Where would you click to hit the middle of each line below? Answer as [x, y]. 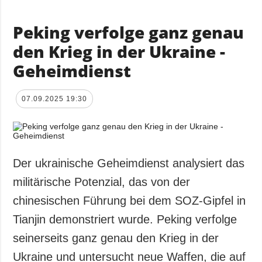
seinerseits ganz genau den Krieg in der [116, 238]
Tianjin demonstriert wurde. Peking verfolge [125, 220]
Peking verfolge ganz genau [129, 32]
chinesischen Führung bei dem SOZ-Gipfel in [130, 201]
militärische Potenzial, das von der [102, 182]
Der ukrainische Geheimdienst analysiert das [129, 163]
